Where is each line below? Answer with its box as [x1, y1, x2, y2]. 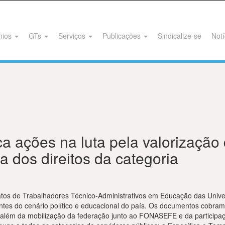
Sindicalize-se [158, 31, 201, 41]
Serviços [58, 31, 87, 41]
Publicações [102, 31, 143, 41]
